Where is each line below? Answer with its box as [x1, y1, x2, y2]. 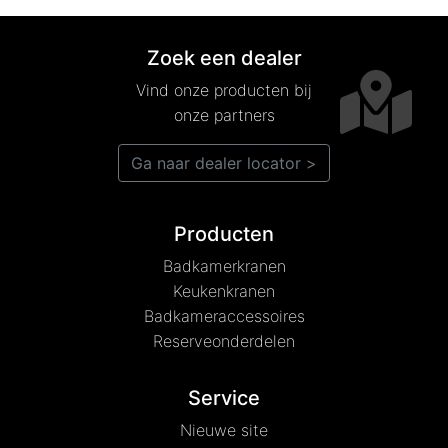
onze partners [173, 105, 275, 125]
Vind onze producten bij [136, 80, 312, 100]
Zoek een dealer [146, 46, 302, 70]
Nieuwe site [180, 420, 268, 440]
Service [188, 386, 260, 410]
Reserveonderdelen [153, 331, 295, 351]
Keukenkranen [173, 281, 275, 301]
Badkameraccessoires [143, 306, 305, 326]
